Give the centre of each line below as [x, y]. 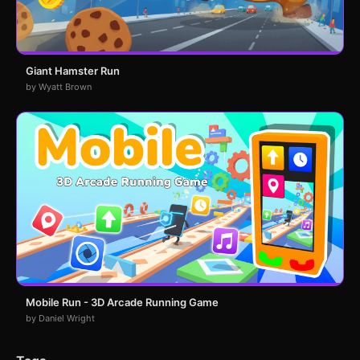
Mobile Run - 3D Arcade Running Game [122, 303]
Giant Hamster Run [73, 71]
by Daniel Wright [60, 319]
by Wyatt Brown [59, 87]
